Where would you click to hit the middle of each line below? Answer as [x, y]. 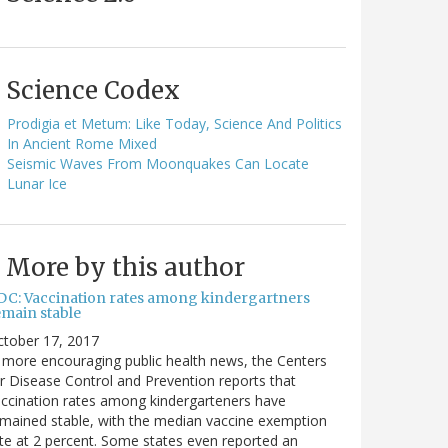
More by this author [125, 267]
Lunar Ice [37, 183]
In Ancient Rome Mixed [82, 143]
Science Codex [93, 90]
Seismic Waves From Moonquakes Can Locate [158, 163]
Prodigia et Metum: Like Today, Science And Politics [174, 123]
